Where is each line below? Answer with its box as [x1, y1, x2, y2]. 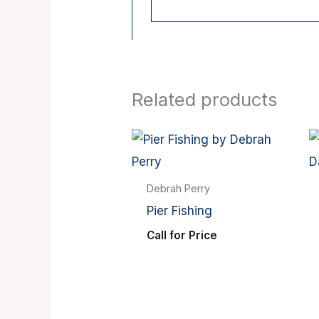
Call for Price [146, 228, 217, 242]
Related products [132, 88, 278, 110]
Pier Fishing [146, 204, 212, 219]
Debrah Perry [146, 182, 210, 195]
